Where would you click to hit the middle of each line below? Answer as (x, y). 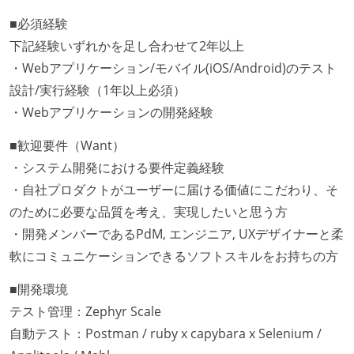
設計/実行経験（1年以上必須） (98, 90)
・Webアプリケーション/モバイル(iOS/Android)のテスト (173, 68)
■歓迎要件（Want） (67, 145)
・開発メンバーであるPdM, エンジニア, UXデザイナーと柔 (177, 233)
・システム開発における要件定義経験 (117, 167)
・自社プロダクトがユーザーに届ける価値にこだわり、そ (174, 189)
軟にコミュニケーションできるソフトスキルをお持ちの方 (174, 256)
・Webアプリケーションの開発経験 (111, 113)
